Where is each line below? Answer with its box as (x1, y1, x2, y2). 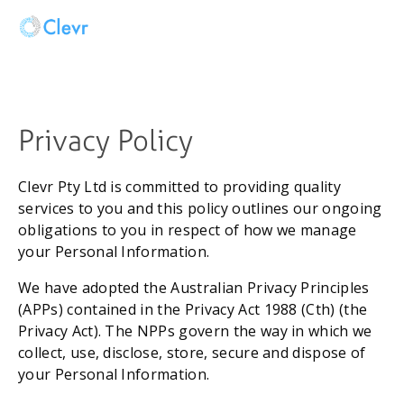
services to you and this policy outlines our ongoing (18, 198, 382, 219)
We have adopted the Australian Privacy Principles (18, 278, 370, 298)
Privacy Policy (18, 121, 200, 158)
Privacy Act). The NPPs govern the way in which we (18, 321, 372, 342)
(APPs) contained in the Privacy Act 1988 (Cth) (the (18, 299, 368, 320)
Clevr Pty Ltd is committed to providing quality (18, 177, 342, 197)
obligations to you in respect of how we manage (18, 220, 357, 241)
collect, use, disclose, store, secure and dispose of (18, 343, 366, 363)
